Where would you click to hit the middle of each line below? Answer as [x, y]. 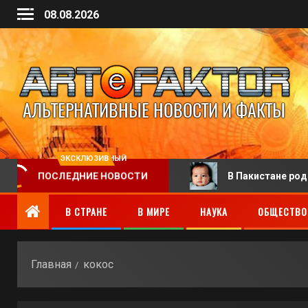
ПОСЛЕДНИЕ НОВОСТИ [93, 176]
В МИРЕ [154, 211]
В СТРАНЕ [86, 211]
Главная [51, 264]
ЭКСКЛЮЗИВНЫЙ [93, 158]
